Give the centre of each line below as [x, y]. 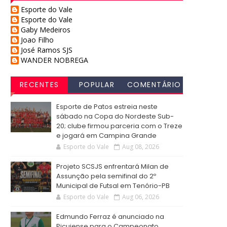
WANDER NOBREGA [54, 60]
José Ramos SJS [47, 50]
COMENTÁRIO [154, 85]
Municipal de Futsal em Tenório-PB [113, 186]
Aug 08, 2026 [141, 147]
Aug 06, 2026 [141, 197]
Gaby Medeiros [46, 30]
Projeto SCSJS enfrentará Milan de [112, 166]
